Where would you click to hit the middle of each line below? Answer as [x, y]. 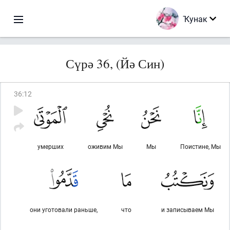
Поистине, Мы [200, 146]
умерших [51, 146]
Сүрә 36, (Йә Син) [115, 63]
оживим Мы [105, 146]
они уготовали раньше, [64, 209]
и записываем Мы [188, 209]
